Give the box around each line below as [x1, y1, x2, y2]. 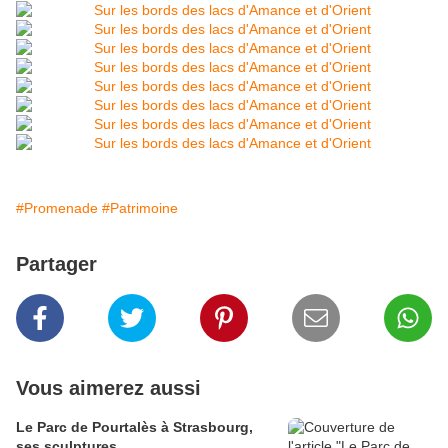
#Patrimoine [102, 200, 178, 217]
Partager [16, 253, 97, 276]
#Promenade [16, 200, 98, 217]
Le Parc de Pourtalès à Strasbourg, [16, 419, 253, 436]
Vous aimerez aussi [16, 377, 201, 400]
